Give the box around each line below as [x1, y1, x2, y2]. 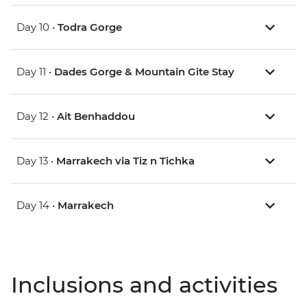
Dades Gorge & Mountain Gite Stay [54, 64, 234, 78]
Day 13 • [16, 153, 56, 167]
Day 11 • [16, 64, 54, 78]
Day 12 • [16, 109, 57, 123]
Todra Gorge [58, 20, 122, 34]
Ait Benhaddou [57, 109, 135, 123]
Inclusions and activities [11, 271, 278, 298]
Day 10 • [16, 20, 58, 34]
